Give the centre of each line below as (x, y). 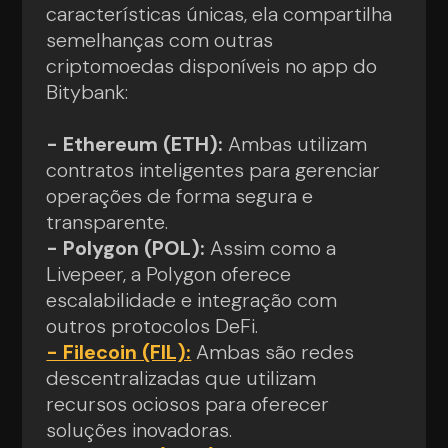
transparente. (107, 221)
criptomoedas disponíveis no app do (212, 65)
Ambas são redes (273, 351)
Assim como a (271, 247)
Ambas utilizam (295, 143)
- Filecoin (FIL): (119, 351)
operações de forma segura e (180, 195)
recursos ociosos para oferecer (188, 403)
